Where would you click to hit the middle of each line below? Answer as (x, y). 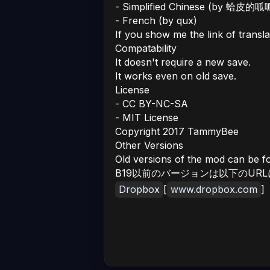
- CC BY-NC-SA (152, 104)
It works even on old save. (176, 76)
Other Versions (149, 145)
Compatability (146, 48)
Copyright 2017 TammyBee (177, 131)
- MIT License (147, 118)
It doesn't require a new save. (183, 62)
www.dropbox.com (214, 189)
